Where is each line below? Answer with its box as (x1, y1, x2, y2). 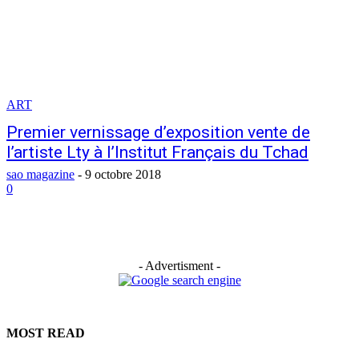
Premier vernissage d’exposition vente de (6, 123, 310, 142)
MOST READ (6, 326, 85, 340)
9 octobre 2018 (85, 167, 161, 181)
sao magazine (6, 167, 75, 181)
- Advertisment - (139, 259, 220, 272)
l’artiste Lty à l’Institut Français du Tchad (6, 143, 309, 162)
